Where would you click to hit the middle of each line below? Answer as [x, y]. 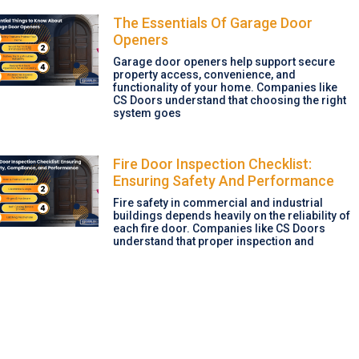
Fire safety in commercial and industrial [218, 202]
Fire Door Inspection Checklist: [212, 163]
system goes [147, 113]
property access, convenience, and [204, 74]
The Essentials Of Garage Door [212, 22]
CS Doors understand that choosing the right [229, 100]
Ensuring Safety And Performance [223, 180]
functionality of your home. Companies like [225, 87]
